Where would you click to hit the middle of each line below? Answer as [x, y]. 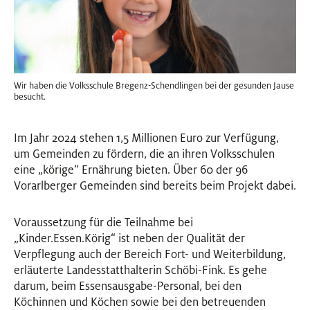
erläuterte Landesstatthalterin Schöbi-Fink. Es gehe [140, 270]
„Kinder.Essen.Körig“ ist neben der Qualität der [129, 238]
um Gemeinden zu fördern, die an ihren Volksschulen [144, 154]
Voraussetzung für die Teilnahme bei [103, 222]
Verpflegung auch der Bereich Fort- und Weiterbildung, [150, 254]
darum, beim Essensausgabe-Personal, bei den [128, 286]
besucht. [30, 97]
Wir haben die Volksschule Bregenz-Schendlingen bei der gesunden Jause [154, 86]
